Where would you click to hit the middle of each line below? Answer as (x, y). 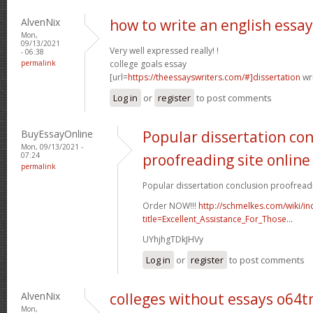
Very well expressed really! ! (164, 50)
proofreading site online (226, 160)
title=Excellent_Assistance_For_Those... (218, 219)
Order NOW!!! (170, 205)
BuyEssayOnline (57, 133)
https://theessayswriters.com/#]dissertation (214, 77)
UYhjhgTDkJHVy (173, 239)
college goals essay (148, 64)
